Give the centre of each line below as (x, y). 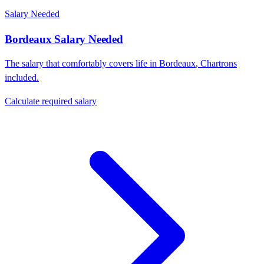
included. (22, 78)
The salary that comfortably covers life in (82, 64)
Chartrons (219, 64)
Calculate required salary (51, 101)
